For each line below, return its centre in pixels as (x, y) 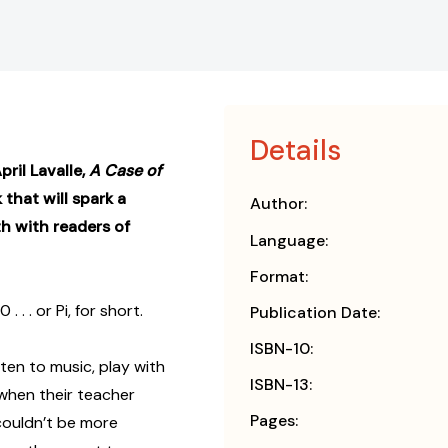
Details (295, 151)
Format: (279, 277)
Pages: (274, 421)
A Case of (125, 171)
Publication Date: (315, 313)
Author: (278, 204)
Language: (289, 241)
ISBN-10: (281, 349)
